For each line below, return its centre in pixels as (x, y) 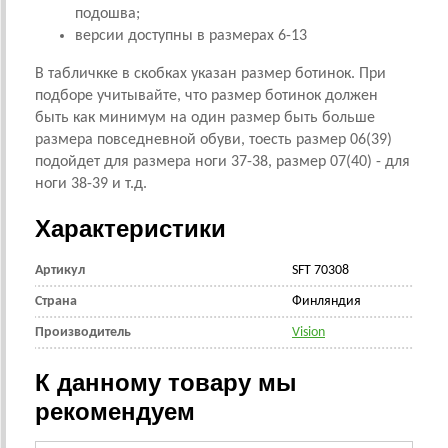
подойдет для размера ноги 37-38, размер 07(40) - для (222, 162)
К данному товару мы (166, 382)
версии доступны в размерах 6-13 (191, 36)
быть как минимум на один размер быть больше (205, 118)
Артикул (60, 270)
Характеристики (130, 228)
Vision (308, 332)
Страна (56, 301)
